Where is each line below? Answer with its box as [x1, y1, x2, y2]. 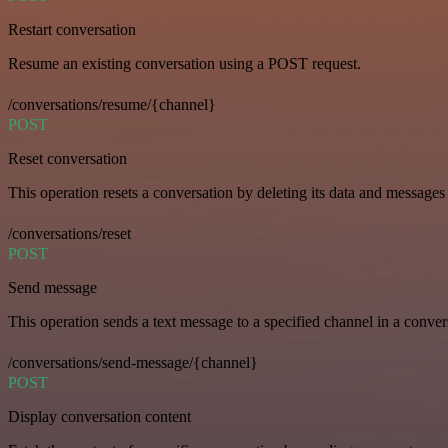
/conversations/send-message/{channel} [8, 354, 258, 372]
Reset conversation [8, 150, 127, 168]
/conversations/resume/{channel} [8, 96, 216, 114]
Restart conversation [8, 21, 136, 39]
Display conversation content [8, 408, 191, 426]
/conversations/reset [8, 225, 131, 243]
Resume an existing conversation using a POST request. [8, 55, 361, 73]
